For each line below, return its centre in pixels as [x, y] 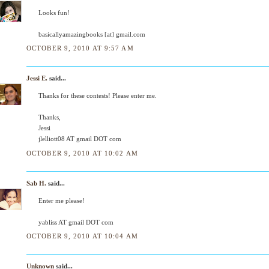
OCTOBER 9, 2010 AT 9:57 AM [80, 48]
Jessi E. [37, 78]
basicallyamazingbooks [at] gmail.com [92, 34]
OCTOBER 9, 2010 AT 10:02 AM [82, 153]
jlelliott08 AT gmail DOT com [80, 139]
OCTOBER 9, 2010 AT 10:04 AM [82, 236]
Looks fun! [54, 13]
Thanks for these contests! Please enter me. [98, 96]
